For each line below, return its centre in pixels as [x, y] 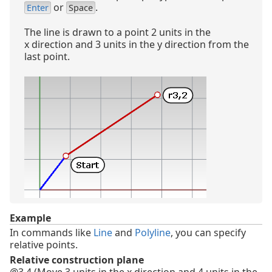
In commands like [52, 233]
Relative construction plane [77, 260]
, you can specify [208, 233]
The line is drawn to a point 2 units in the [117, 32]
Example [30, 218]
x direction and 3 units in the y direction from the [137, 45]
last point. [47, 57]
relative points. [44, 245]
